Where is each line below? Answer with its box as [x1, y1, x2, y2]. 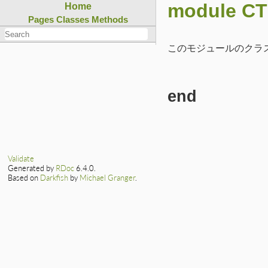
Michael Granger [80, 173, 136, 183]
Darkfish [40, 173, 69, 183]
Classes [56, 14, 89, 25]
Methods [91, 14, 128, 25]
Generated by [8, 163, 56, 173]
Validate [8, 154, 35, 164]
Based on [8, 173, 41, 183]
